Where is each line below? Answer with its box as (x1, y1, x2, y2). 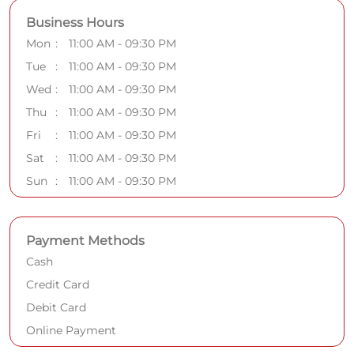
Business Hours (26, 15, 124, 30)
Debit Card (26, 300, 86, 314)
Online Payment (26, 323, 116, 337)
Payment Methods (26, 233, 145, 248)
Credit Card (26, 277, 89, 292)
